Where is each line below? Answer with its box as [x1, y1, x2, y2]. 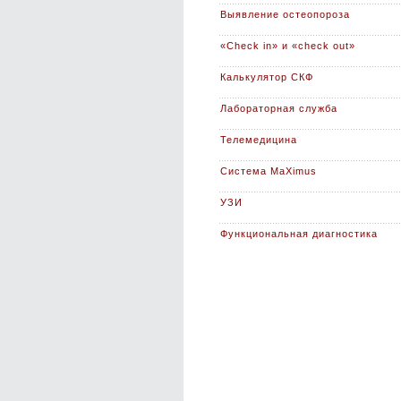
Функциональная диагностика [220, 228, 378, 239]
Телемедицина [220, 134, 297, 145]
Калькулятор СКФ [220, 72, 313, 82]
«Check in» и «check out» [220, 40, 355, 51]
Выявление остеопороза [220, 9, 350, 20]
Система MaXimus [220, 166, 317, 176]
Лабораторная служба [220, 103, 337, 114]
